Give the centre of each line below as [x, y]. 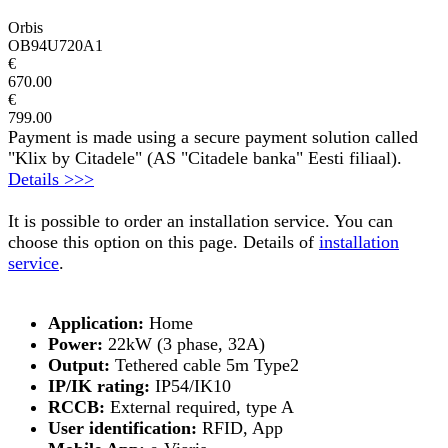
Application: [98, 322]
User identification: [122, 427]
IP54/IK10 [190, 385]
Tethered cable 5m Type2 [204, 364]
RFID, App [240, 427]
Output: [79, 364]
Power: [75, 343]
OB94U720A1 [55, 45]
